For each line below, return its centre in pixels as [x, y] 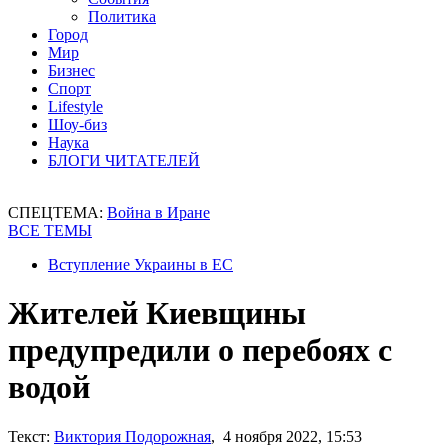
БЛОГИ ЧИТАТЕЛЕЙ [124, 160]
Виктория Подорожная [132, 436]
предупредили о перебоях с [200, 350]
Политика [122, 16]
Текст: [29, 436]
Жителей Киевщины [157, 313]
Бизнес [71, 70]
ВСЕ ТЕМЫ [50, 230]
